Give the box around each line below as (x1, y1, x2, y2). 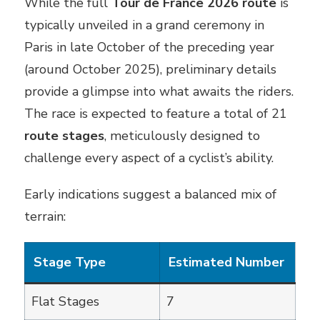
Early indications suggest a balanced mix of (24, 185, 276, 203)
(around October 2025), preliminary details (24, 60, 276, 78)
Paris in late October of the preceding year (24, 38, 274, 56)
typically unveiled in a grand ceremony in (24, 16, 264, 34)
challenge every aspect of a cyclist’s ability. (24, 149, 274, 166)
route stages (24, 126, 104, 144)
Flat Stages (31, 292, 99, 310)
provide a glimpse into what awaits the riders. (24, 82, 294, 100)
